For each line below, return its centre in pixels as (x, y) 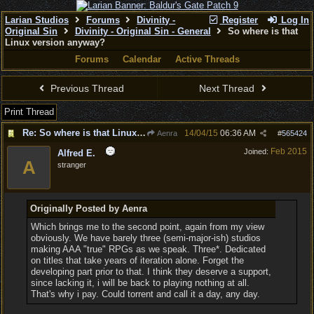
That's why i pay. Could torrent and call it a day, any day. (145, 294)
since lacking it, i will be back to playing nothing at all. (140, 283)
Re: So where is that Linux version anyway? (141, 133)
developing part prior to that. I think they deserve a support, (151, 272)
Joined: (257, 151)
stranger (72, 165)
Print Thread (29, 112)
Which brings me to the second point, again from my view (147, 227)
